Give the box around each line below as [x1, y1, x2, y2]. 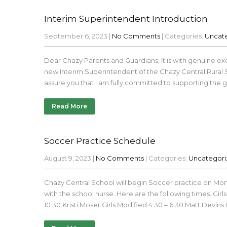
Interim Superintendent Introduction [44, 14, 208, 24]
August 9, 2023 [44, 154, 91, 162]
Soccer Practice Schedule [44, 136, 156, 146]
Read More [52, 102, 87, 110]
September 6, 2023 [44, 32, 107, 40]
